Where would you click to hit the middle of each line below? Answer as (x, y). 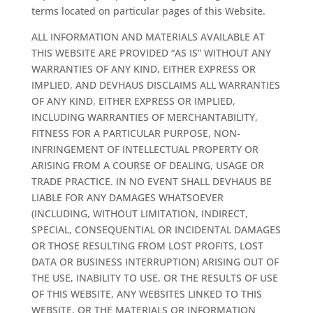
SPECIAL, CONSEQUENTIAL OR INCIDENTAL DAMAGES (156, 230)
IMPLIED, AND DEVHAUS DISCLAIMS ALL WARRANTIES (155, 85)
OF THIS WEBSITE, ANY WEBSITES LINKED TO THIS (146, 294)
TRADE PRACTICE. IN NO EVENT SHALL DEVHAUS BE (151, 181)
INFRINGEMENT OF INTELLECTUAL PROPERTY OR (145, 149)
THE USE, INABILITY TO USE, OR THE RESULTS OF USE (154, 278)
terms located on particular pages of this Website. (148, 11)
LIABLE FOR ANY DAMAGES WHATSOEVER (127, 197)
